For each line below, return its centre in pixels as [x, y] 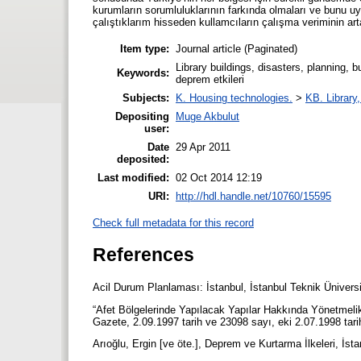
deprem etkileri [210, 79]
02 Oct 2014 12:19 [219, 177]
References [143, 254]
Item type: [145, 48]
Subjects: [146, 98]
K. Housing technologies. [234, 98]
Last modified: [133, 177]
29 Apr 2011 [203, 147]
